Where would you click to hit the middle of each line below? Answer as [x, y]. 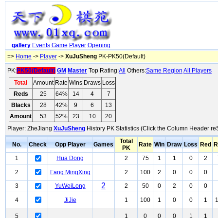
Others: [136, 71]
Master [77, 71]
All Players [198, 71]
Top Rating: [104, 71]
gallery [21, 45]
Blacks [21, 105]
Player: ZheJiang [30, 128]
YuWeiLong [70, 186]
